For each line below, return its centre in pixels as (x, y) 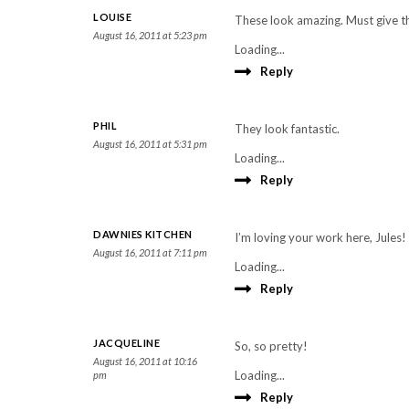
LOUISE (112, 17)
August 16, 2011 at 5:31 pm (150, 144)
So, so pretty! (271, 346)
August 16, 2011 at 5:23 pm (150, 35)
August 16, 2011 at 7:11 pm (150, 252)
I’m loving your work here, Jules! (320, 237)
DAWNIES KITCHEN (143, 234)
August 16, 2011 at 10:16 (145, 361)
